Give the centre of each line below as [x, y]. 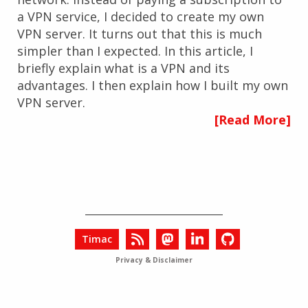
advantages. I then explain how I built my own [153, 85]
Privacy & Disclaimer [154, 260]
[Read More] [253, 120]
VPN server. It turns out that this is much [140, 34]
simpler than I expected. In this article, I [135, 51]
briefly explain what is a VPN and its [123, 68]
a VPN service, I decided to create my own [141, 16]
